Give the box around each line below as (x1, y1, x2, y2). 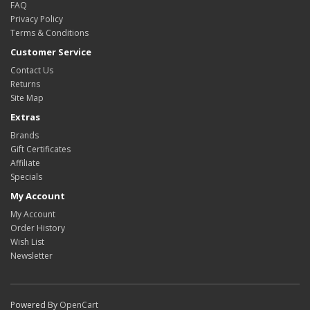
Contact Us (10, 64, 53, 77)
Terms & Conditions (10, 27, 89, 39)
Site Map (10, 92, 44, 104)
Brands (10, 129, 39, 142)
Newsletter (10, 250, 53, 262)
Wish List (10, 236, 44, 248)
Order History (10, 222, 65, 235)
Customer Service (10, 46, 91, 59)
